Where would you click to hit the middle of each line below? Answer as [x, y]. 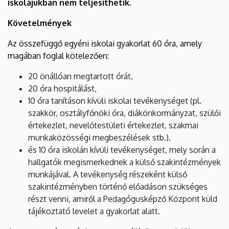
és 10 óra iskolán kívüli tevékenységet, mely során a [122, 150]
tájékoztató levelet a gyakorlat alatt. [94, 211]
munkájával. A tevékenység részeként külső [108, 174]
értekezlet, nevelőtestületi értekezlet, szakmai [113, 125]
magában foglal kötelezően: [58, 55]
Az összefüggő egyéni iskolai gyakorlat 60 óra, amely [105, 43]
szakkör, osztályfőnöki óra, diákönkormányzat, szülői [124, 113]
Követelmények [40, 23]
